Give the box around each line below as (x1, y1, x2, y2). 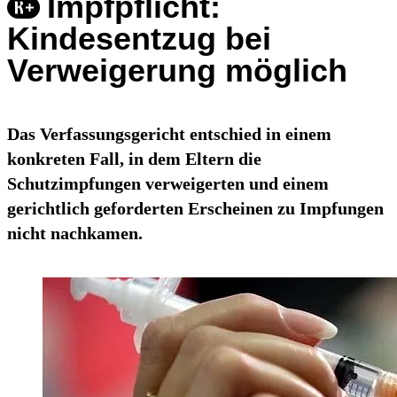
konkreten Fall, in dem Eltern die (7, 149, 261, 169)
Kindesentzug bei (7, 20, 271, 58)
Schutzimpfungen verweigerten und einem (7, 174, 329, 194)
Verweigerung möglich (7, 52, 347, 90)
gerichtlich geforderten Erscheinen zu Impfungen (7, 198, 384, 219)
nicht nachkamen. (7, 223, 143, 244)
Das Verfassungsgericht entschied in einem (7, 124, 331, 144)
